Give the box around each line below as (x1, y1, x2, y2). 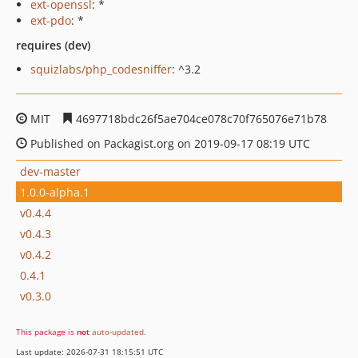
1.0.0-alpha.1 (20, 184, 89, 200)
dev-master (20, 163, 81, 179)
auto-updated (92, 326, 144, 337)
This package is (16, 326, 77, 337)
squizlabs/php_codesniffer (30, 62, 172, 77)
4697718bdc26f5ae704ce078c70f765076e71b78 (73, 111, 327, 126)
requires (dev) (16, 38, 90, 53)
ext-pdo (30, 13, 71, 28)
